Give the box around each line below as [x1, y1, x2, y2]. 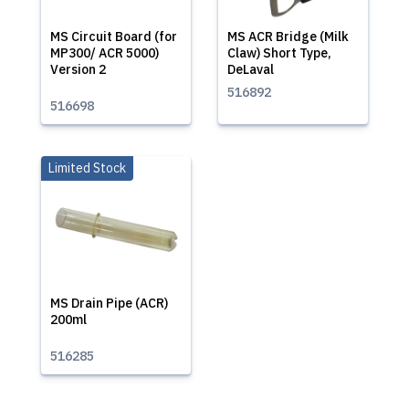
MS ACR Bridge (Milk [227, 28, 349, 45]
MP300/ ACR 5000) [50, 45, 159, 61]
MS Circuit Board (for [50, 28, 177, 45]
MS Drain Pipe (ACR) [50, 295, 168, 311]
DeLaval [227, 61, 274, 78]
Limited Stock [48, 160, 126, 176]
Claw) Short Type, [227, 45, 331, 61]
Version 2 [50, 61, 106, 78]
